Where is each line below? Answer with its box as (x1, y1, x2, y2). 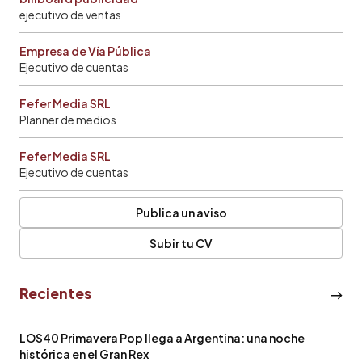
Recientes (19, 284, 91, 302)
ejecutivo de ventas (19, 6, 121, 22)
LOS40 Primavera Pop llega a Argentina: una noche (19, 330, 305, 345)
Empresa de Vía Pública (19, 43, 151, 58)
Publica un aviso (135, 204, 227, 220)
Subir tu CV (149, 235, 213, 250)
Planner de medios (19, 112, 116, 127)
